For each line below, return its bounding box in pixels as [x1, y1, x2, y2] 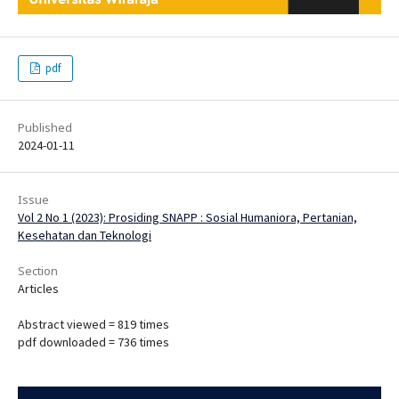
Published [18, 118, 72, 135]
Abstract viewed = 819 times [18, 315, 169, 332]
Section [18, 262, 58, 279]
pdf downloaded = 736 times [18, 333, 169, 350]
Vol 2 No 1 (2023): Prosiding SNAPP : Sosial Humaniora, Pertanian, [18, 208, 357, 225]
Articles [18, 280, 59, 297]
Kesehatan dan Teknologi [18, 226, 151, 243]
